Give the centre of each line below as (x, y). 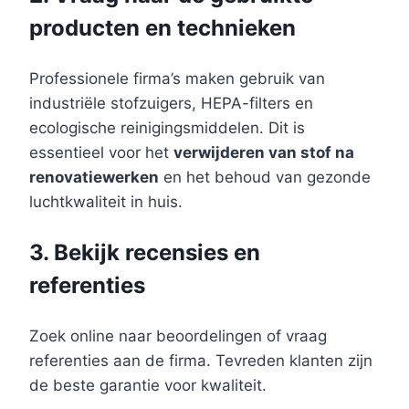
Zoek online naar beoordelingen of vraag (178, 336)
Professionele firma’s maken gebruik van (177, 78)
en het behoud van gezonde (265, 177)
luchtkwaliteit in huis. (106, 201)
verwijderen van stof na (264, 152)
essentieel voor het (101, 152)
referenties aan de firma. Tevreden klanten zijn (201, 360)
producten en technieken (163, 27)
